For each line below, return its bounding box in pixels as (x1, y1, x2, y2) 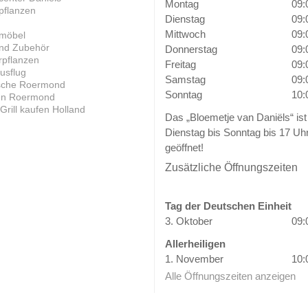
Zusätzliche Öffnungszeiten (165, 161, 298, 173)
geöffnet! (165, 142, 203, 154)
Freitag (165, 58, 196, 71)
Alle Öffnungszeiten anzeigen (165, 270, 296, 283)
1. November (165, 252, 223, 265)
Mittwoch (165, 28, 206, 41)
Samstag (165, 74, 206, 86)
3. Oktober (165, 214, 212, 227)
